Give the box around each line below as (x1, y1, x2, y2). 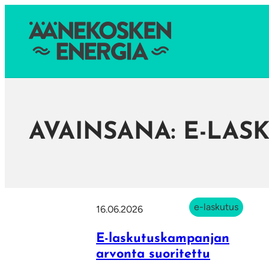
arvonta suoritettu (96, 248, 210, 261)
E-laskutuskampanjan (96, 232, 229, 246)
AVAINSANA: (29, 121, 183, 145)
